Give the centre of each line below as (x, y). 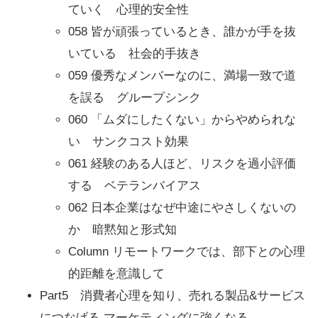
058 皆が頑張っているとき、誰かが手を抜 (182, 31)
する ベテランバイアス (135, 185)
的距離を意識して (116, 273)
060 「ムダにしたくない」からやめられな (182, 119)
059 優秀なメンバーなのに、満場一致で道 (182, 75)
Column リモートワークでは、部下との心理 (187, 251)
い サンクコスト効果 (128, 141)
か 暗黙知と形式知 (122, 229)
